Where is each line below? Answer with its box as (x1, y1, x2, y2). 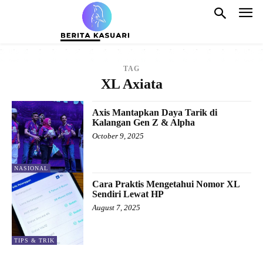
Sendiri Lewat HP (92, 189, 164, 200)
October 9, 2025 (92, 131, 144, 140)
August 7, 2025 (92, 203, 141, 213)
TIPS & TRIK (14, 237, 55, 244)
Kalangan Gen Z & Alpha (92, 117, 195, 127)
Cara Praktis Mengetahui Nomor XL (92, 179, 241, 190)
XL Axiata (100, 76, 163, 92)
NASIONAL (14, 165, 48, 172)
